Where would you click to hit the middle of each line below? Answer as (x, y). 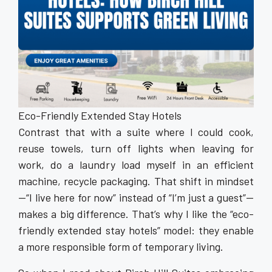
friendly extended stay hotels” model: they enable (136, 230)
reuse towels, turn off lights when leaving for (136, 148)
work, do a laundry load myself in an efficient (136, 164)
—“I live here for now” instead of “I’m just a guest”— (136, 197)
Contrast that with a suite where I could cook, (136, 131)
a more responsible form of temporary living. (121, 246)
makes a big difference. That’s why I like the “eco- (136, 213)
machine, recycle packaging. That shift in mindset (136, 181)
